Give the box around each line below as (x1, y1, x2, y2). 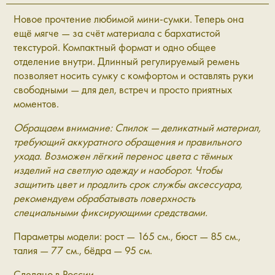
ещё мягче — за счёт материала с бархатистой (14, 26, 220, 41)
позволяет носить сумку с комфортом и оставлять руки (14, 68, 254, 83)
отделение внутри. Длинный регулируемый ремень (14, 54, 239, 69)
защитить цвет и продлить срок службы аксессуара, (14, 177, 242, 192)
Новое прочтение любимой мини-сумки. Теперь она (14, 12, 244, 26)
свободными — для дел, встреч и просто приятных (14, 82, 232, 97)
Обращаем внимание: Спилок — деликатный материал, (14, 120, 261, 135)
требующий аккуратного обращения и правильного (14, 134, 241, 149)
